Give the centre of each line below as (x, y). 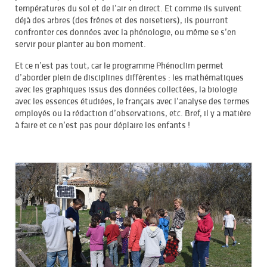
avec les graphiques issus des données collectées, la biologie (126, 89)
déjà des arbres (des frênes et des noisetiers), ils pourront (122, 20)
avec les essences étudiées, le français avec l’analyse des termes (132, 101)
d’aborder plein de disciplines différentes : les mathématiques (129, 77)
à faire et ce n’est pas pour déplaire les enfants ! (103, 125)
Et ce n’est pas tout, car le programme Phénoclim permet (119, 65)
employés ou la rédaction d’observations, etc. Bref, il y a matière (133, 113)
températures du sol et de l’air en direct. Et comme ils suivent (128, 8)
